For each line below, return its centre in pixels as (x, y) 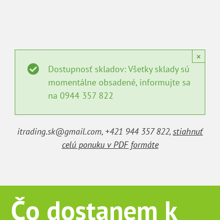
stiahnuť (188, 132)
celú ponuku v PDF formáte (110, 145)
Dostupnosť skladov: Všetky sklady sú (119, 69)
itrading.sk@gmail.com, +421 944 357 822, (95, 132)
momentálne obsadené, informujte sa (119, 82)
